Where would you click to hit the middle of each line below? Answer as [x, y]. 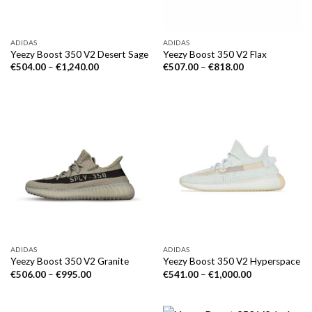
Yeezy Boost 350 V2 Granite [69, 262]
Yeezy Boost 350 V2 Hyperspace [231, 262]
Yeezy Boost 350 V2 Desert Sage [79, 54]
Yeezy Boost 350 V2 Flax [214, 54]
